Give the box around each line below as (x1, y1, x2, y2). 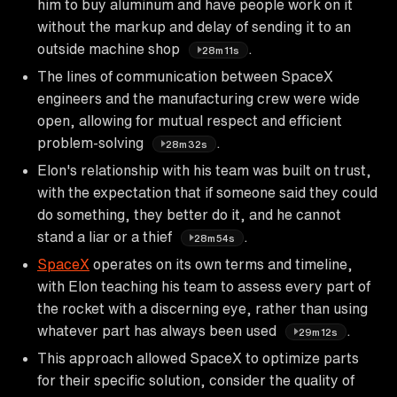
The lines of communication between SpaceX (37, 68, 333, 83)
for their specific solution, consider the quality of (37, 372, 354, 387)
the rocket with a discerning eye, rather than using (37, 300, 368, 315)
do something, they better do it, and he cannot (37, 206, 341, 222)
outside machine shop (37, 41, 183, 56)
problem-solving (37, 135, 147, 150)
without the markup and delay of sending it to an (37, 19, 351, 34)
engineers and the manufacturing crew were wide (37, 90, 360, 105)
